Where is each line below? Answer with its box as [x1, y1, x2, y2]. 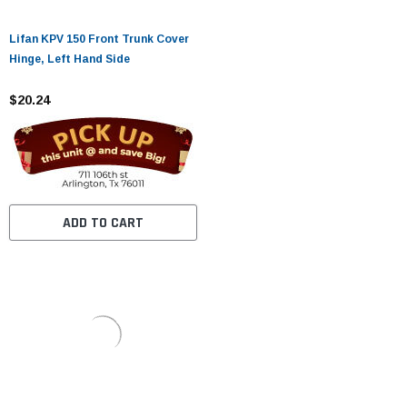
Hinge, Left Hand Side [9, 52, 130, 65]
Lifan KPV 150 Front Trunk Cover [9, 32, 189, 45]
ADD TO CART [62, 213, 144, 233]
